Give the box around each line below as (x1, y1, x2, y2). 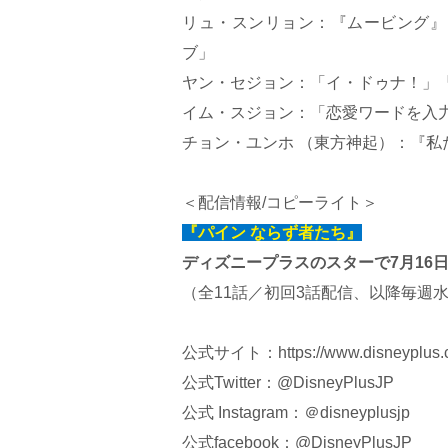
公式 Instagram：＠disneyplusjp (182, 404, 410, 421)
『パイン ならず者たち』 (182, 224, 362, 241)
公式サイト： (182, 344, 278, 361)
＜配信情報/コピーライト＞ (182, 194, 378, 211)
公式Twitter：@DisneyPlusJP (182, 374, 394, 391)
